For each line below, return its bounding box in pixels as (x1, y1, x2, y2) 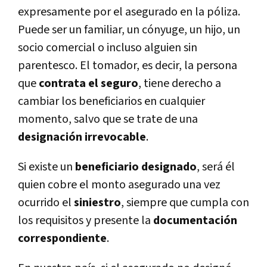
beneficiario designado (75, 159, 197, 175)
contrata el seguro (39, 75, 138, 91)
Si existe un (18, 159, 75, 175)
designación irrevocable (18, 129, 146, 145)
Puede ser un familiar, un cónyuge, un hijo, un (18, 21, 240, 38)
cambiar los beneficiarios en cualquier (18, 93, 205, 109)
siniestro (74, 194, 121, 210)
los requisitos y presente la (18, 212, 153, 228)
